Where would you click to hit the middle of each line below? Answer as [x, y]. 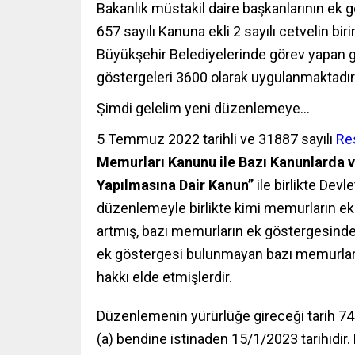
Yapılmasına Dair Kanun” [175, 185]
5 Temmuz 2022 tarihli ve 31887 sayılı [216, 139]
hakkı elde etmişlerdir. [164, 277]
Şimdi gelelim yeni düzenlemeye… [203, 109]
